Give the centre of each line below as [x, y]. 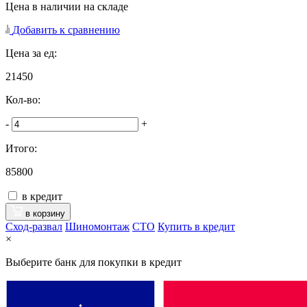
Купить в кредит [196, 226]
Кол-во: [23, 99]
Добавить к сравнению [66, 29]
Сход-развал [34, 226]
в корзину [44, 213]
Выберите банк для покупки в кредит [94, 262]
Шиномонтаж [97, 226]
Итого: [21, 148]
